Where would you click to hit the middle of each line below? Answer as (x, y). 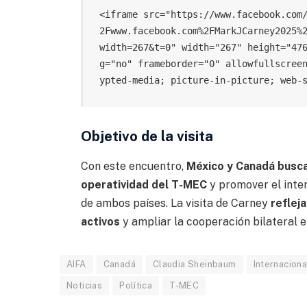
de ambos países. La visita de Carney (174, 203)
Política (136, 285)
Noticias (85, 285)
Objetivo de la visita (147, 136)
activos (101, 221)
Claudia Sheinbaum (194, 264)
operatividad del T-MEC (144, 184)
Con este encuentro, (133, 166)
